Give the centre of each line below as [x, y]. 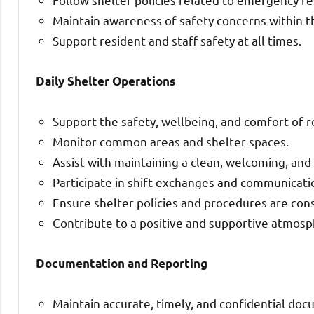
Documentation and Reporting [122, 263]
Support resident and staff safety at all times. [177, 40]
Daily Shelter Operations [105, 81]
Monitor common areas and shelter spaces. [171, 141]
